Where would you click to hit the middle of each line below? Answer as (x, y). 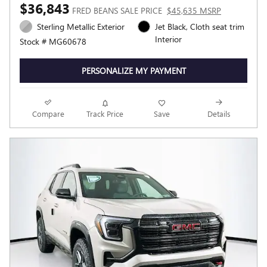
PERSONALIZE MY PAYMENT (133, 71)
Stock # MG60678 (53, 41)
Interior (168, 39)
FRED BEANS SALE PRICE (117, 10)
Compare (48, 114)
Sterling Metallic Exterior (81, 26)
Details (219, 114)
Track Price (105, 114)
